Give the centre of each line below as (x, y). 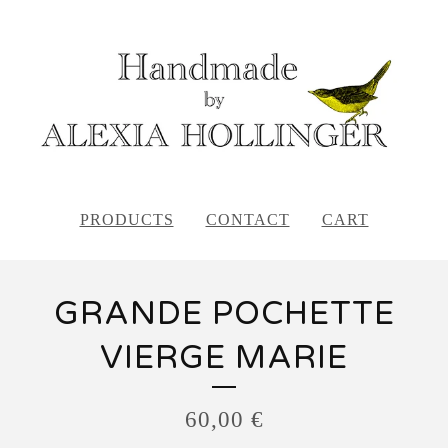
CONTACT (247, 220)
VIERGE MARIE (224, 358)
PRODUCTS (126, 220)
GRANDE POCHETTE (224, 314)
